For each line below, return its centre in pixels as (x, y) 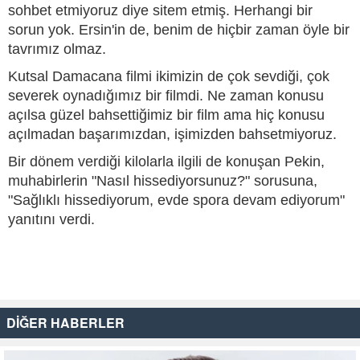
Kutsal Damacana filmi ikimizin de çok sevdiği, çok (169, 76)
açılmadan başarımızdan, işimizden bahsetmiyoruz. (172, 134)
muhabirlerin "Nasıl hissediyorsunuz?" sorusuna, (163, 180)
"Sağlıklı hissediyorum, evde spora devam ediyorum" (176, 200)
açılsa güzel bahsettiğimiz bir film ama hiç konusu (166, 115)
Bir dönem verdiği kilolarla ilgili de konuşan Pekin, (166, 161)
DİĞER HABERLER (65, 322)
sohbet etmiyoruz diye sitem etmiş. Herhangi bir (160, 10)
